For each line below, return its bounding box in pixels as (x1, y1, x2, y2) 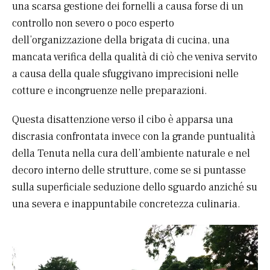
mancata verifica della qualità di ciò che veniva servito (12, 49, 257, 64)
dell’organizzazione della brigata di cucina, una (12, 33, 230, 47)
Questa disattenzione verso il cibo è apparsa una (12, 112, 233, 127)
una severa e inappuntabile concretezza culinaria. (12, 196, 240, 211)
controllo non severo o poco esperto (12, 16, 174, 30)
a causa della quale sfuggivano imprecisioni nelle (12, 66, 239, 81)
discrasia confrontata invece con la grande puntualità (12, 129, 256, 143)
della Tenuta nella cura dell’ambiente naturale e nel (12, 146, 250, 160)
